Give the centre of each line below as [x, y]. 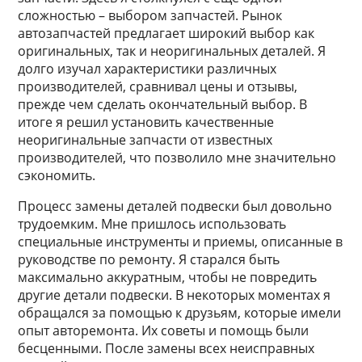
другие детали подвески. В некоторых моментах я [175, 295]
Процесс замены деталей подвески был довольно [175, 206]
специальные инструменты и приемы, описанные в [181, 242]
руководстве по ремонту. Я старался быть [149, 259]
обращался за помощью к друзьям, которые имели [180, 313]
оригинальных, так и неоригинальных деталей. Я [172, 51]
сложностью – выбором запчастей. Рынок [150, 15]
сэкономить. [57, 175]
